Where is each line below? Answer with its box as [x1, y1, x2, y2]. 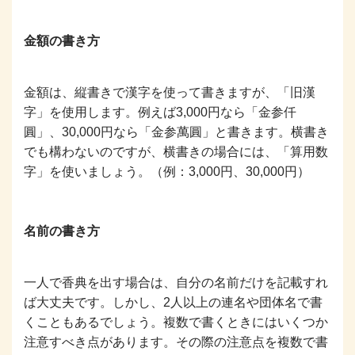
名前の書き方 [24, 223, 100, 238]
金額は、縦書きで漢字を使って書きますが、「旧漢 [24, 85, 315, 99]
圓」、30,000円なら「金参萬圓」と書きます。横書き [24, 124, 329, 139]
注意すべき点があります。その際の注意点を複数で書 [24, 334, 328, 349]
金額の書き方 [24, 33, 100, 48]
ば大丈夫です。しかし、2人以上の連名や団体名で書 [24, 295, 323, 309]
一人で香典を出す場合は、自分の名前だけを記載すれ [24, 275, 328, 289]
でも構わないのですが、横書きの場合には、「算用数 [24, 144, 328, 158]
